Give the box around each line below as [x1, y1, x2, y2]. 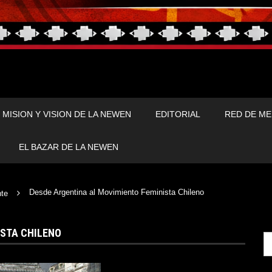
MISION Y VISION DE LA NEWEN [2, 109, 131, 119]
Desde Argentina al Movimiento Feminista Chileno [29, 188, 204, 197]
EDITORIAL [155, 109, 200, 119]
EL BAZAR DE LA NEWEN [19, 142, 118, 152]
